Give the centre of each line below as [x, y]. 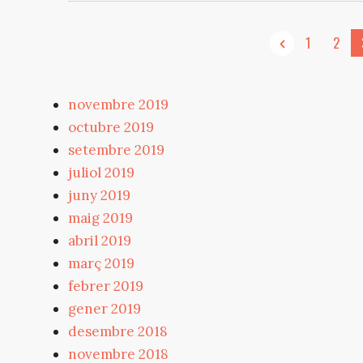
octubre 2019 [111, 127]
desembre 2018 [118, 331]
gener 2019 [105, 308]
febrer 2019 [106, 286]
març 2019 [101, 263]
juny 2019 [99, 195]
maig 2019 [100, 218]
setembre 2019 [116, 149]
